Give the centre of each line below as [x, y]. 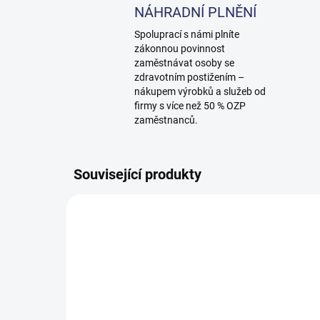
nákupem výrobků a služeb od [200, 92]
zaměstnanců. [166, 120]
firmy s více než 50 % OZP [190, 106]
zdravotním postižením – [189, 77]
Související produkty [137, 175]
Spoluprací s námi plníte [187, 35]
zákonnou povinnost [180, 49]
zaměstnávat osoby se [184, 63]
